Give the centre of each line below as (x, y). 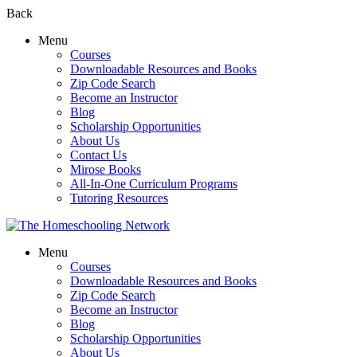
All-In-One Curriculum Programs (154, 184)
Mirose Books (106, 169)
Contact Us (98, 155)
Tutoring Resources (119, 198)
